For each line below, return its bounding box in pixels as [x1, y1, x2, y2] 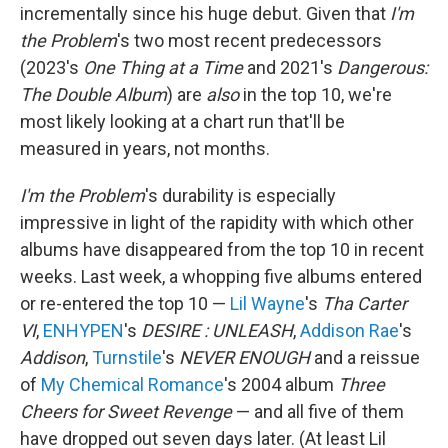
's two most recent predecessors [117, 30, 382, 51]
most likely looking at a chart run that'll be [20, 111, 345, 132]
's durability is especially [145, 185, 336, 206]
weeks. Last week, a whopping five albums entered [20, 266, 422, 287]
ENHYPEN [43, 320, 124, 341]
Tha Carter [322, 293, 407, 314]
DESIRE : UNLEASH [141, 320, 293, 341]
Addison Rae [300, 320, 399, 341]
